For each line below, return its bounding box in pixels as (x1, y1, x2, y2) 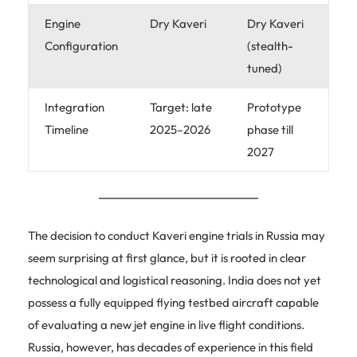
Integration (45, 99, 104, 115)
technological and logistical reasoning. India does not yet (28, 272, 321, 288)
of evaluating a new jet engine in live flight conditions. (28, 316, 304, 332)
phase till (247, 121, 293, 137)
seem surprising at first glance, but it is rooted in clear (28, 249, 306, 265)
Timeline (45, 121, 88, 137)
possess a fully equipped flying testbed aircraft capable (28, 294, 319, 310)
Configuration (45, 37, 118, 53)
